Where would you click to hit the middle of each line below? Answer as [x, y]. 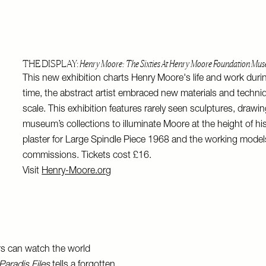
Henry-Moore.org [77, 172]
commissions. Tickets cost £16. [87, 156]
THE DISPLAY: [51, 64]
